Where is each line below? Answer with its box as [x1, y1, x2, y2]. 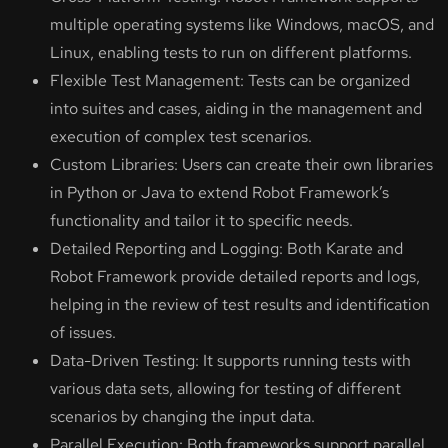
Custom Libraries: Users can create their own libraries [50, 154, 433, 176]
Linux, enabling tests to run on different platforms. [50, 42, 412, 64]
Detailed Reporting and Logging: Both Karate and [50, 238, 403, 260]
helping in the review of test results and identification [50, 294, 430, 316]
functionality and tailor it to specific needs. [50, 210, 353, 232]
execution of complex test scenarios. [50, 126, 312, 148]
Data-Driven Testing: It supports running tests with [50, 350, 411, 372]
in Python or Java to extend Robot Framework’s [50, 182, 389, 204]
